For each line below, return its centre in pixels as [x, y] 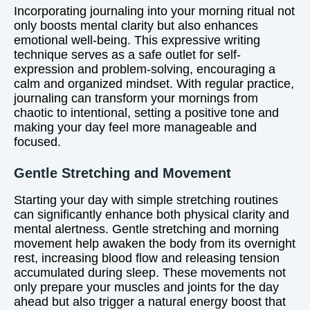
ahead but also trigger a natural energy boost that [150, 302]
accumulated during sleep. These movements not [150, 273]
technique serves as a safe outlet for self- [127, 55]
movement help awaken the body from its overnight [155, 244]
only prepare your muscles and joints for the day [146, 287]
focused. [37, 142]
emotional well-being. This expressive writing [137, 40]
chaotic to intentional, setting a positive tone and [146, 113]
